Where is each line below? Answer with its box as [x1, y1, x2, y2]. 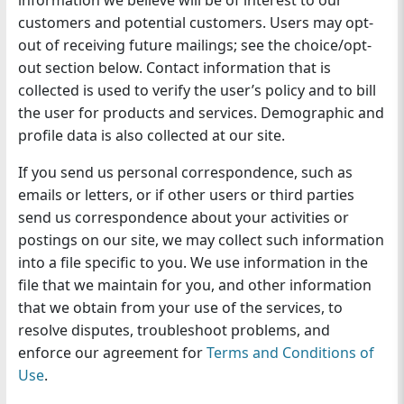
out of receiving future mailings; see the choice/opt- [17, 35, 372, 56]
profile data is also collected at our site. [17, 125, 285, 146]
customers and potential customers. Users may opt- [17, 13, 373, 33]
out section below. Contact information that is [17, 58, 331, 78]
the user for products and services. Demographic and [17, 103, 384, 124]
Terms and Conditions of [206, 343, 374, 363]
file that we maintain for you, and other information [17, 275, 372, 296]
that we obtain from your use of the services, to [17, 298, 343, 318]
